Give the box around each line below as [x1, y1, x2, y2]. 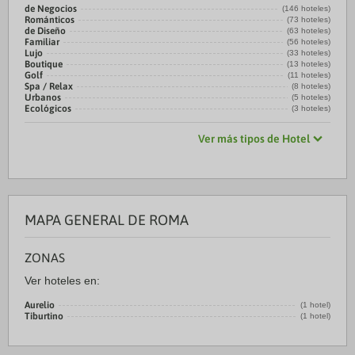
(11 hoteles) [288, 71, 330, 79]
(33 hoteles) [287, 48, 330, 57]
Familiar [25, 36, 59, 48]
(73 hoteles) [287, 15, 330, 24]
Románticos [25, 14, 74, 25]
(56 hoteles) [287, 37, 330, 46]
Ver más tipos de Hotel [198, 132, 310, 145]
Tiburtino [25, 311, 63, 322]
